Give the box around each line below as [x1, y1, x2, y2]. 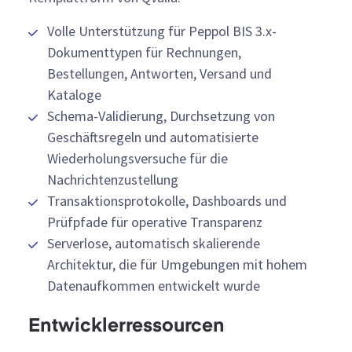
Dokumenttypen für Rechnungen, [47, 42, 241, 61]
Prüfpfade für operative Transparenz [47, 212, 262, 231]
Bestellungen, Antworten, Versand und [47, 64, 272, 82]
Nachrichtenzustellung [47, 170, 178, 189]
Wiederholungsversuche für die [47, 148, 228, 167]
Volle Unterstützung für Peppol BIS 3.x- [47, 21, 277, 40]
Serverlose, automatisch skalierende [47, 233, 260, 252]
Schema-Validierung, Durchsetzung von [47, 106, 275, 125]
